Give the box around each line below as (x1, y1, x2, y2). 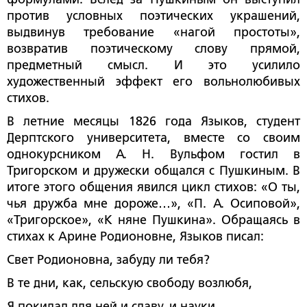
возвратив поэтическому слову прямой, (7, 41, 300, 56)
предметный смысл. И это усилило (7, 58, 300, 72)
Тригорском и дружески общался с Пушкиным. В (7, 163, 300, 177)
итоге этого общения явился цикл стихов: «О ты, (7, 180, 300, 194)
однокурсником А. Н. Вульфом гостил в (7, 147, 300, 161)
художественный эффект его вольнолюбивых (7, 74, 300, 88)
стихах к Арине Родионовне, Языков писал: (7, 229, 264, 243)
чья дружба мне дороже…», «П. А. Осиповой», (7, 196, 300, 210)
